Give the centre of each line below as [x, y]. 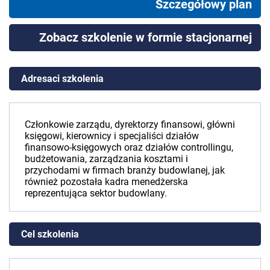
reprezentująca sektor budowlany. [96, 193]
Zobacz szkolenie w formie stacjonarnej [146, 37]
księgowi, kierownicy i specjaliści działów [112, 136]
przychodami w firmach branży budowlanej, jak [125, 170]
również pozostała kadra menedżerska [106, 181]
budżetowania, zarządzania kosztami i [106, 159]
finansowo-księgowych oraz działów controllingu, [129, 147]
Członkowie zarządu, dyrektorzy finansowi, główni [130, 124]
